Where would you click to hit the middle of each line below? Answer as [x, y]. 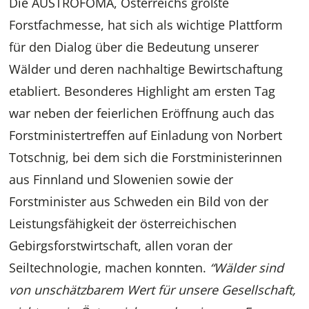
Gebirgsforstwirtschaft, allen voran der [121, 246]
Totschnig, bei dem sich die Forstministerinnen [146, 158]
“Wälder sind [247, 268]
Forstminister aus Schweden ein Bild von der [139, 202]
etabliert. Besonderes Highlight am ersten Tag [142, 91]
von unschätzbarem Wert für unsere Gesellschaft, [153, 290]
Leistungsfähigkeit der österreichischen [123, 224]
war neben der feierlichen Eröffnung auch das [142, 113]
